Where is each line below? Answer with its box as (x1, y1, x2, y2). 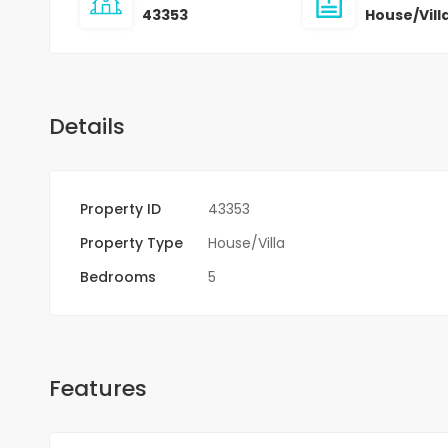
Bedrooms (79, 266, 156, 287)
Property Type (79, 232, 183, 253)
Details (48, 110, 125, 142)
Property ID (79, 198, 161, 219)
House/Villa (207, 232, 285, 253)
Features (48, 372, 147, 404)
